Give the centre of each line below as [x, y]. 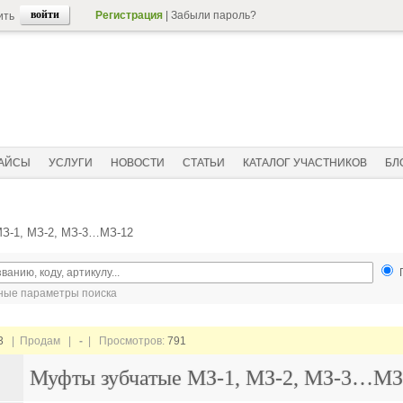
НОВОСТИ [138, 163]
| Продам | [41, 341]
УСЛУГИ [71, 163]
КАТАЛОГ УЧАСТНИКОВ [305, 163]
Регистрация [129, 15]
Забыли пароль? [214, 15]
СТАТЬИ [204, 163]
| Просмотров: [125, 341]
